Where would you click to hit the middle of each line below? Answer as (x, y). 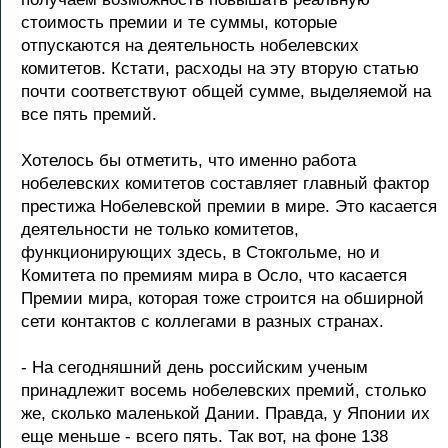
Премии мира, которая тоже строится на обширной (222, 298)
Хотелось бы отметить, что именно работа (188, 160)
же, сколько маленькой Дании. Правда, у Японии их (225, 413)
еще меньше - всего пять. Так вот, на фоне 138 (204, 436)
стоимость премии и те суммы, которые (179, 22)
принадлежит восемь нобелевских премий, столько (223, 390)
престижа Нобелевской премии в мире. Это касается (229, 206)
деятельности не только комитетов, (160, 229)
